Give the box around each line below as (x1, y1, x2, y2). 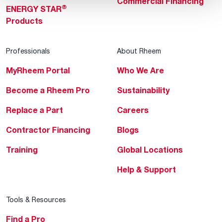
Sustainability (117, 85, 169, 96)
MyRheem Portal (6, 65, 70, 76)
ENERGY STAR (6, 4, 61, 14)
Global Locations (117, 145, 183, 155)
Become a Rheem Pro (6, 85, 90, 96)
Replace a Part (6, 105, 63, 115)
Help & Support (117, 165, 176, 175)
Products (6, 16, 43, 26)
